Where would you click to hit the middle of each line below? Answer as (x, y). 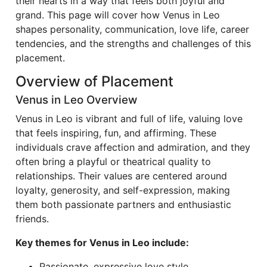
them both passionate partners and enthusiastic (123, 204)
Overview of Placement (94, 81)
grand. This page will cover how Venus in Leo (118, 15)
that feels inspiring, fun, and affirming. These (116, 133)
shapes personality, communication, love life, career (132, 29)
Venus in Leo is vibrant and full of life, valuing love (129, 119)
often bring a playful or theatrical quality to (113, 162)
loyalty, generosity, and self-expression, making (123, 190)
